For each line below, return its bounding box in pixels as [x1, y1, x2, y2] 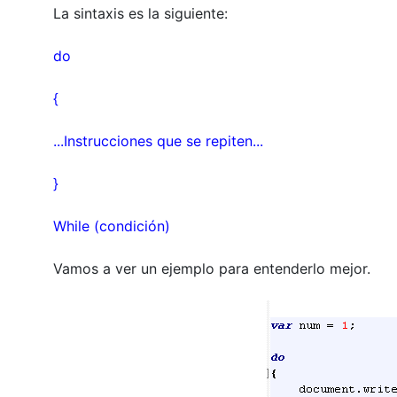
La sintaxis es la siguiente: [52, 4, 228, 22]
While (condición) [52, 216, 175, 235]
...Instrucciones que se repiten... [52, 131, 263, 150]
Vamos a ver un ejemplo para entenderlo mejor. [52, 259, 375, 277]
